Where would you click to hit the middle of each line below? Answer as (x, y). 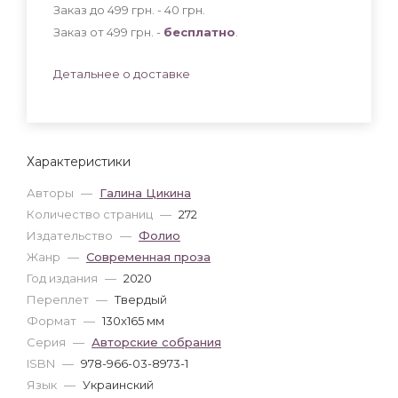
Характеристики (79, 161)
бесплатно (199, 32)
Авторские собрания (156, 342)
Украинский (118, 384)
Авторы (52, 192)
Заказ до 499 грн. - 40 (118, 9)
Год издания (64, 278)
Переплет (59, 299)
